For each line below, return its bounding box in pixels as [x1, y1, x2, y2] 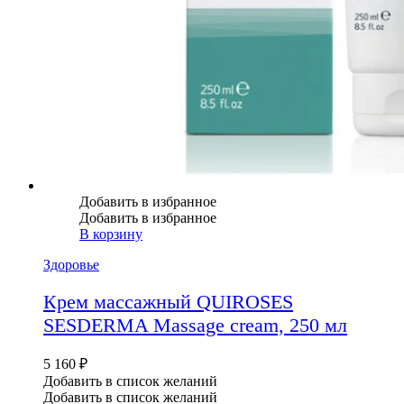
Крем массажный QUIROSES [43, 289, 293, 313]
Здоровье [43, 257, 99, 273]
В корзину [79, 226, 142, 243]
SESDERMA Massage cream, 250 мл [43, 313, 347, 336]
